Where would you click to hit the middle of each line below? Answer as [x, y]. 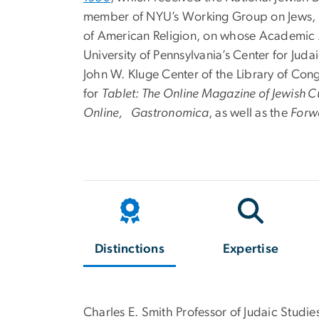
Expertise [251, 249]
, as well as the [250, 114]
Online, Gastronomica [146, 114]
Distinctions [130, 249]
